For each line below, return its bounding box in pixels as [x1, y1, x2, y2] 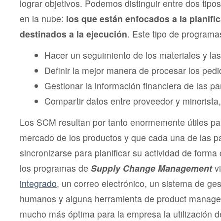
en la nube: [20, 12, 66, 25]
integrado [20, 177, 57, 190]
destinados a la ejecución [20, 28, 127, 40]
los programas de [20, 162, 88, 175]
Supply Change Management [88, 162, 212, 175]
